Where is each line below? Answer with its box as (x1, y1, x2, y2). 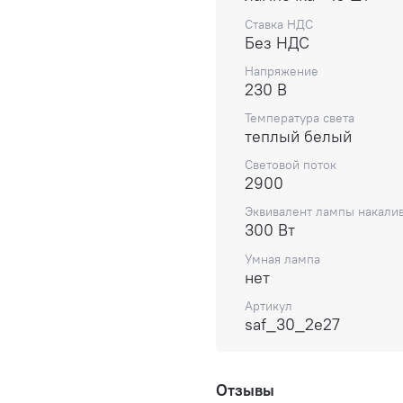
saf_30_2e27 (245, 313, 340, 335)
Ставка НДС (245, 15, 313, 32)
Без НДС (245, 31, 309, 53)
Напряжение (245, 62, 318, 79)
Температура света (245, 110, 354, 127)
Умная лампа (245, 250, 320, 267)
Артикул (245, 297, 292, 314)
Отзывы (216, 379, 274, 400)
